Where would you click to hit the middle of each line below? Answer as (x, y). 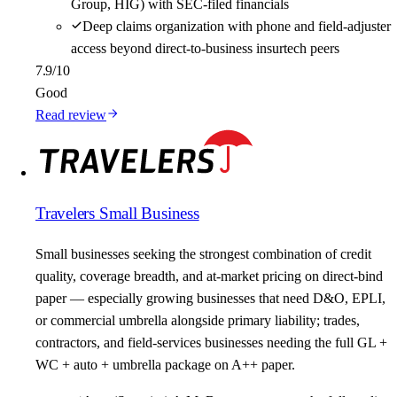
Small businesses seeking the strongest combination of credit (203, 253)
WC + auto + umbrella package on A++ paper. (165, 364)
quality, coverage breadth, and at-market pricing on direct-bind (209, 276)
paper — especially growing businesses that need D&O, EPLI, (210, 298)
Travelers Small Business (117, 214)
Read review (71, 115)
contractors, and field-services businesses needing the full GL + (211, 342)
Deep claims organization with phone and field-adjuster (237, 27)
